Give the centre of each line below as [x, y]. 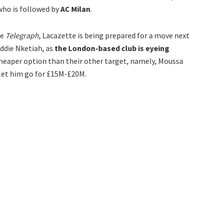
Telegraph [22, 36]
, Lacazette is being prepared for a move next [114, 36]
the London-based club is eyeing [112, 48]
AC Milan [75, 9]
